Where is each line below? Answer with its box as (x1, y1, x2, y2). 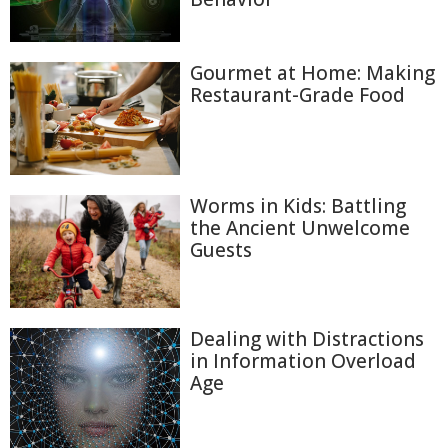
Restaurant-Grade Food (190, 81, 405, 108)
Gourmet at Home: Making (190, 59, 435, 86)
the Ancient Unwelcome (190, 215, 410, 242)
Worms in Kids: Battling (190, 193, 406, 220)
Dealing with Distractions (190, 326, 424, 353)
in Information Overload (190, 348, 416, 375)
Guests (190, 237, 252, 264)
